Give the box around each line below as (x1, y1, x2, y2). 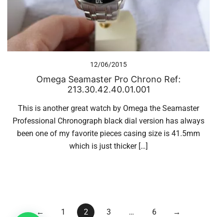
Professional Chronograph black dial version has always (13, 116, 204, 125)
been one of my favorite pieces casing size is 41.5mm (17, 128, 200, 138)
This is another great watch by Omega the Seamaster (18, 103, 199, 113)
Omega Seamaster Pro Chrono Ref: (36, 74, 181, 84)
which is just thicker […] (69, 141, 148, 151)
